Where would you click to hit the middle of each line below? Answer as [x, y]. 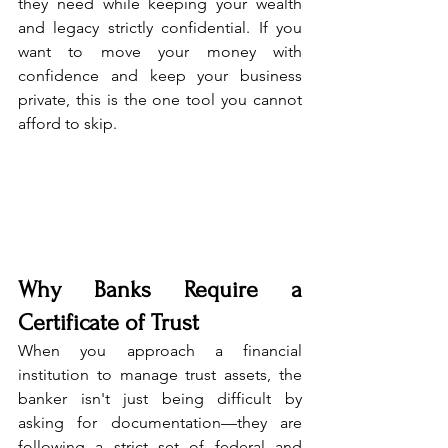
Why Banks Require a [160, 290]
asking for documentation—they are [160, 423]
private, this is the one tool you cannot [160, 100]
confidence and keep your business [160, 76]
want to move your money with [160, 52]
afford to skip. [67, 124]
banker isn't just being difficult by [160, 399]
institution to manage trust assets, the [160, 375]
